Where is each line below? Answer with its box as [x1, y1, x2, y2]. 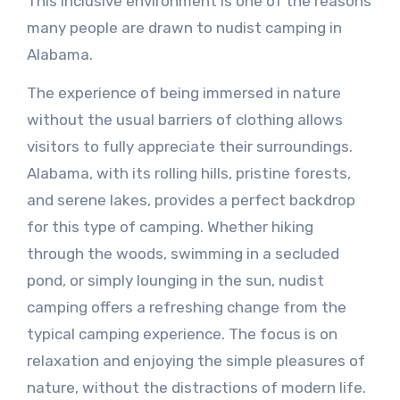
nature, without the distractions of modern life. [26, 379, 366, 396]
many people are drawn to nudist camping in [26, 19, 342, 37]
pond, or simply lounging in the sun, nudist [26, 271, 324, 289]
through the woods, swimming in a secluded [26, 245, 339, 262]
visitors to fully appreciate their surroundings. [26, 137, 353, 155]
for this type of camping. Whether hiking [26, 218, 313, 236]
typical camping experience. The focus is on [26, 325, 337, 343]
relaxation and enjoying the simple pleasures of [26, 352, 365, 370]
